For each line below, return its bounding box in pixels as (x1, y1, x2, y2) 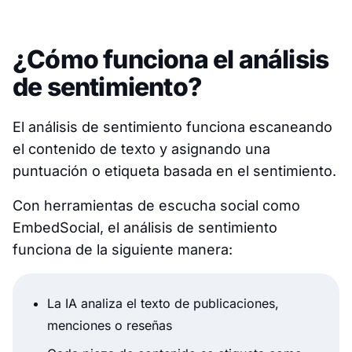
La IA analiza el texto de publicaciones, (47, 295, 279, 311)
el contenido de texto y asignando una (13, 140, 270, 157)
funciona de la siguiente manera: (13, 240, 233, 258)
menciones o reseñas (47, 317, 172, 333)
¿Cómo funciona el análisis (13, 43, 329, 75)
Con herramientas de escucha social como (13, 196, 300, 214)
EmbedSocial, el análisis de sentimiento (13, 218, 277, 236)
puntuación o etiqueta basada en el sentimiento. (13, 162, 336, 179)
